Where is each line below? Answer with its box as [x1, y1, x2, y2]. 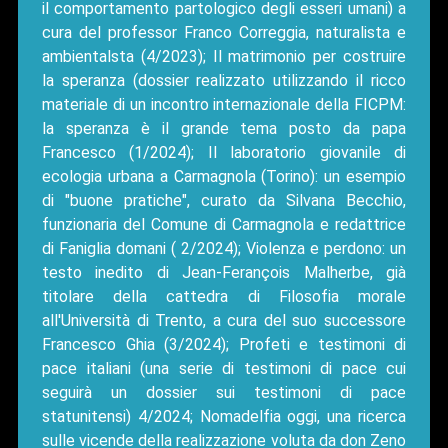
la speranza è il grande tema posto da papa [42, 118, 406, 138]
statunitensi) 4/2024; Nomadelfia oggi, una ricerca [42, 406, 406, 426]
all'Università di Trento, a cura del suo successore [42, 310, 406, 330]
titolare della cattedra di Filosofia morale [42, 286, 406, 306]
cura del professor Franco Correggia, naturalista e [42, 22, 406, 42]
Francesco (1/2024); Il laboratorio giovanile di [42, 142, 406, 162]
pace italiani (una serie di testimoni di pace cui [42, 358, 406, 378]
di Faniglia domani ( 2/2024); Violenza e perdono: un [42, 238, 406, 258]
